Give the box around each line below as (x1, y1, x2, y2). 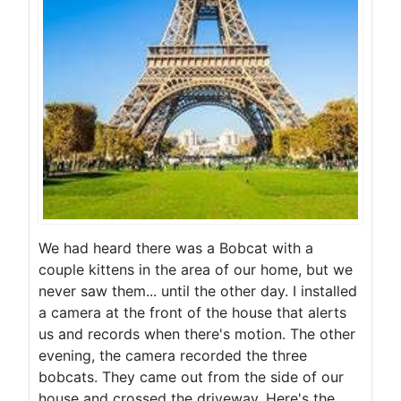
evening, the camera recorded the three (38, 346, 307, 365)
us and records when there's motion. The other (38, 325, 355, 344)
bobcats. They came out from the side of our (38, 368, 344, 387)
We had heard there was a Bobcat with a (38, 239, 313, 258)
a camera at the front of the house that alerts (38, 303, 346, 322)
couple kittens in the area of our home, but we (38, 260, 353, 279)
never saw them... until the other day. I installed (38, 282, 357, 301)
